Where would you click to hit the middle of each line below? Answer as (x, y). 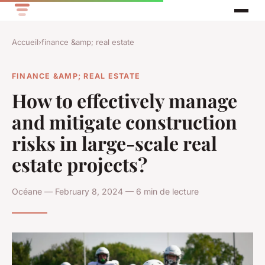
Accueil (25, 42)
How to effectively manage (125, 100)
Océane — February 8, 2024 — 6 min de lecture (105, 191)
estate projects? (80, 164)
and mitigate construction (125, 121)
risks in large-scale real (114, 143)
